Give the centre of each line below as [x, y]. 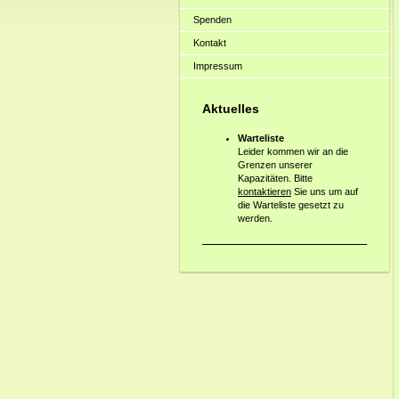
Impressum [218, 66]
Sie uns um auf [325, 191]
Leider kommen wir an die [293, 151]
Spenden [212, 20]
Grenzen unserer [275, 164]
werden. [256, 218]
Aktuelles [234, 109]
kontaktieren [265, 191]
